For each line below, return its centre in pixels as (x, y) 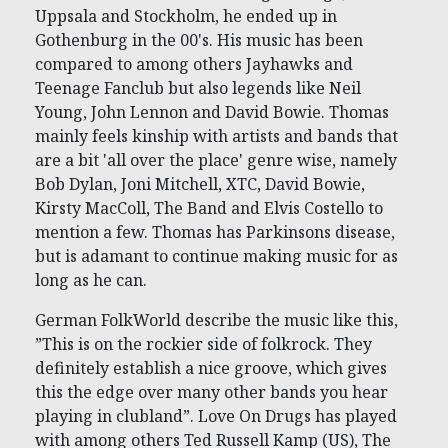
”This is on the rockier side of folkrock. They (203, 343)
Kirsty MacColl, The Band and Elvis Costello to (209, 207)
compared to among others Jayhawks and (194, 63)
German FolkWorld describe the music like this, (216, 319)
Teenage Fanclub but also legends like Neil (198, 87)
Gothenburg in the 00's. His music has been (199, 39)
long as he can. (91, 279)
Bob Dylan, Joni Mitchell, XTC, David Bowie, (200, 183)
